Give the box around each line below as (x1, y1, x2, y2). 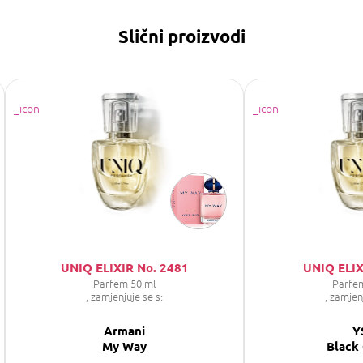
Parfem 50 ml (93, 275, 156, 291)
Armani (104, 322, 145, 339)
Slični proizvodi (117, 24, 246, 47)
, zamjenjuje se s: (86, 288, 163, 304)
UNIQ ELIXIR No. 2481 (60, 258, 189, 275)
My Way (102, 337, 147, 354)
